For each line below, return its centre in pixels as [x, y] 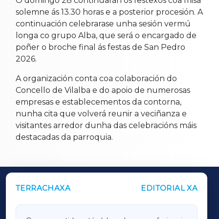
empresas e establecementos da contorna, [99, 102]
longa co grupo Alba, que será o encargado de [106, 35]
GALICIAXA [109, 212]
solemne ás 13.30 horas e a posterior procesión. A [109, 12]
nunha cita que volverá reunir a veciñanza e [101, 113]
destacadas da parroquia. [64, 137]
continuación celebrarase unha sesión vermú [103, 23]
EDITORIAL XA [169, 188]
